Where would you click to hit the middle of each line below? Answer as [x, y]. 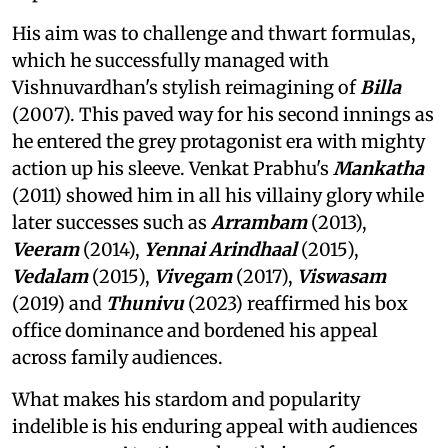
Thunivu [145, 304]
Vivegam [193, 277]
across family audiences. [117, 358]
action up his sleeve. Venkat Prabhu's [172, 169]
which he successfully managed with [170, 61]
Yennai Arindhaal [220, 250]
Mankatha [378, 169]
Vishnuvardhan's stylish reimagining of [186, 88]
